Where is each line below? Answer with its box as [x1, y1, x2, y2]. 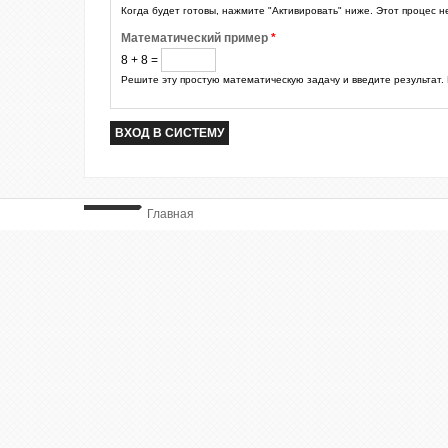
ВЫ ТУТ [89, 209, 132, 221]
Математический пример [121, 31, 271, 45]
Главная [147, 207, 195, 221]
